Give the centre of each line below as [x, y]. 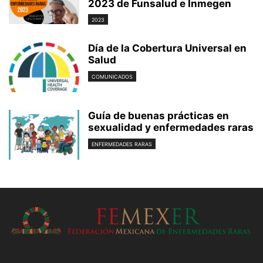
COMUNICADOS [112, 76]
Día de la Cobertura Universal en [167, 48]
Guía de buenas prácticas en [159, 116]
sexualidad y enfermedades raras [171, 128]
